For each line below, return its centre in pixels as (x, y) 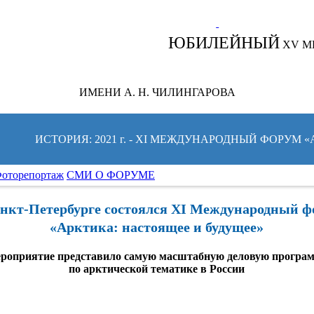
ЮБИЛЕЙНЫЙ (224, 43)
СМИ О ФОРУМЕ (111, 175)
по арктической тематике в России (157, 269)
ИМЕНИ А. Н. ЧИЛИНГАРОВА (157, 92)
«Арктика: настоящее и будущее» (157, 227)
